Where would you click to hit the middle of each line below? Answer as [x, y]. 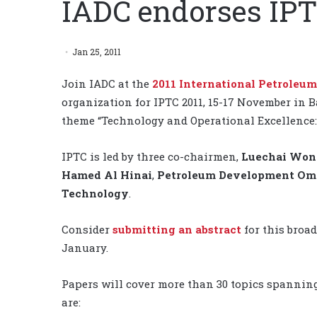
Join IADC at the [107, 83]
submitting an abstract [177, 229]
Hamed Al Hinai [107, 174]
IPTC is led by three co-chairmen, [151, 156]
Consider [87, 229]
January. [85, 247]
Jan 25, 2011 [97, 51]
